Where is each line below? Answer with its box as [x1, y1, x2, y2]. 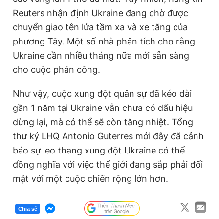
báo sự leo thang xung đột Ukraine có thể [13, 145, 185, 155]
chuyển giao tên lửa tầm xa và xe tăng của [13, 22, 188, 32]
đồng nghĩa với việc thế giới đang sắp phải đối [13, 159, 203, 170]
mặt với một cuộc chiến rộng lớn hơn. [13, 174, 168, 184]
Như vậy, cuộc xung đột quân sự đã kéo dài [13, 88, 192, 99]
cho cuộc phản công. [13, 65, 100, 75]
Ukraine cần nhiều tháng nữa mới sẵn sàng [13, 50, 189, 61]
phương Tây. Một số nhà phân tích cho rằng [13, 36, 195, 46]
